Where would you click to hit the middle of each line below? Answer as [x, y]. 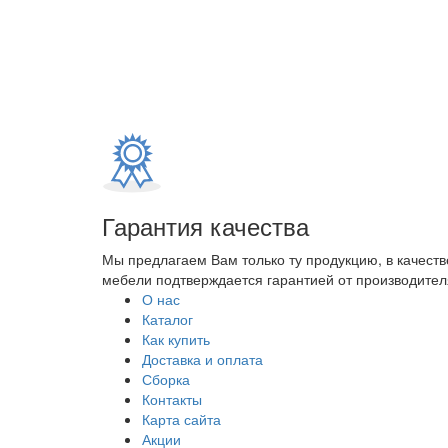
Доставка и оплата [202, 358]
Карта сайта [181, 418]
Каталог [167, 318]
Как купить [176, 338]
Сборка [166, 378]
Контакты [172, 398]
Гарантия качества [205, 225]
